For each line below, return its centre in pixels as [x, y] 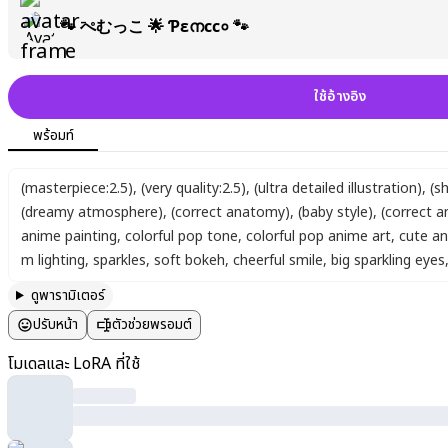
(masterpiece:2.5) [77, 188]
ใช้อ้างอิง [339, 96]
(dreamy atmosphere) [92, 212]
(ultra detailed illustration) [338, 188]
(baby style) [335, 212]
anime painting [69, 236]
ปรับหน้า [55, 324]
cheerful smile [278, 260]
